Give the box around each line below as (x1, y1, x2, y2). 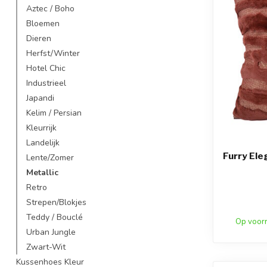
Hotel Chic (26, 62, 66, 74)
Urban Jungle (26, 226, 76, 238)
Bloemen (26, 17, 60, 29)
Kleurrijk (26, 122, 57, 133)
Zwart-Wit (26, 241, 66, 253)
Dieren (26, 32, 51, 44)
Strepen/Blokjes (26, 196, 86, 208)
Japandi (26, 92, 54, 104)
